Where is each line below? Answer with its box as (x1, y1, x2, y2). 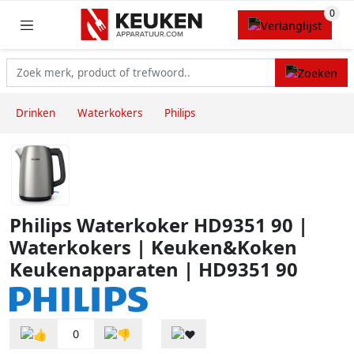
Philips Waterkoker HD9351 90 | (9, 213, 308, 239)
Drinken (16, 106, 55, 121)
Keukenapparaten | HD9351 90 (9, 257, 298, 283)
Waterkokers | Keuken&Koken (9, 235, 297, 261)
